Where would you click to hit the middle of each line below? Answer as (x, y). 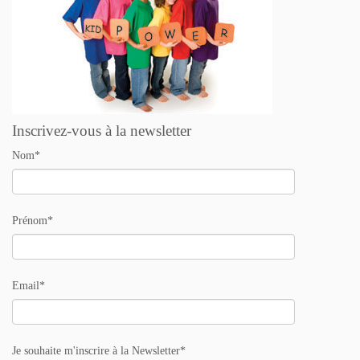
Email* (29, 286)
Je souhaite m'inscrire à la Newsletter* (99, 351)
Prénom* (33, 221)
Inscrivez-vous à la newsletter (102, 131)
